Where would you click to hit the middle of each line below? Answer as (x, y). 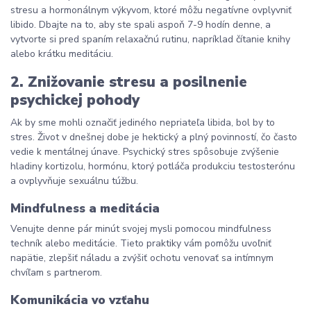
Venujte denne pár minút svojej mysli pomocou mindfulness (141, 229)
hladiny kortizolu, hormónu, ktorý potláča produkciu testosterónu (153, 166)
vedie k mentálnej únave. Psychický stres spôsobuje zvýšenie (145, 152)
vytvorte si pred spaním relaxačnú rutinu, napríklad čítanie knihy (150, 39)
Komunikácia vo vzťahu (80, 300)
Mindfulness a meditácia (85, 208)
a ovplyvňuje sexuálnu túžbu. (74, 181)
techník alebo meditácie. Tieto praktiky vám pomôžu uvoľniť (141, 244)
